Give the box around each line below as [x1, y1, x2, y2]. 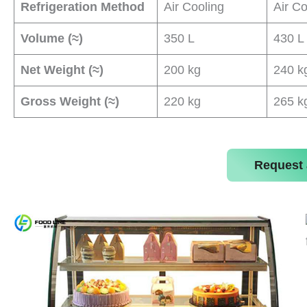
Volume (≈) [21, 31, 83, 45]
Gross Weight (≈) [21, 94, 119, 108]
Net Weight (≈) [21, 62, 103, 77]
